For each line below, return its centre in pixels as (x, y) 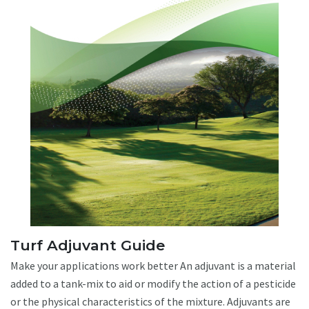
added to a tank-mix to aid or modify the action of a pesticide (153, 284)
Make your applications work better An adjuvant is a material (153, 266)
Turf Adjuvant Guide (88, 246)
